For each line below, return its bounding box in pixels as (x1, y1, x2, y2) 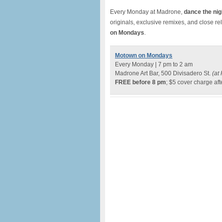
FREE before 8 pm (115, 79, 166, 86)
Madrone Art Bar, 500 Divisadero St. (115, 70, 212, 77)
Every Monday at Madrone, (110, 8, 182, 15)
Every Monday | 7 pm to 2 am (115, 61, 193, 68)
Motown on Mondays (115, 52, 172, 59)
